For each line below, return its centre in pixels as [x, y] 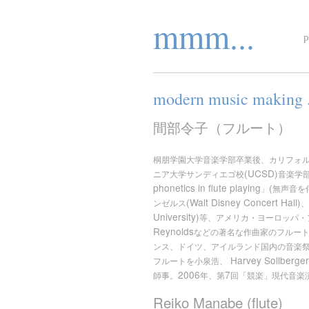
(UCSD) [261, 173]
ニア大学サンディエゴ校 [199, 175]
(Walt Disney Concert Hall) [243, 202]
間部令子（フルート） [222, 127]
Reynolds [173, 231]
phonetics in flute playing [207, 188]
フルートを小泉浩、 [190, 261]
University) [176, 217]
